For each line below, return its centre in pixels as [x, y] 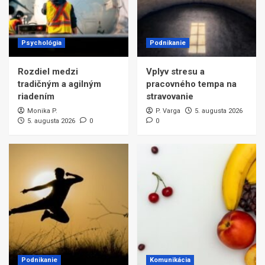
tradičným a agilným [59, 84]
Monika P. [42, 111]
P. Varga [168, 111]
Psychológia [41, 43]
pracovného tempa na [191, 84]
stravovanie [169, 97]
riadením [36, 97]
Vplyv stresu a [175, 72]
